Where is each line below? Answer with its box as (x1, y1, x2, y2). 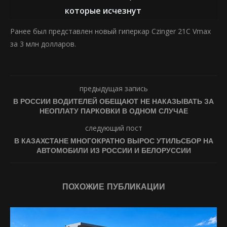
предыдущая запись (79, 84, 148, 93)
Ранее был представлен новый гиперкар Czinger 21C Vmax (10, 26, 211, 36)
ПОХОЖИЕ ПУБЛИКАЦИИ (62, 181, 165, 192)
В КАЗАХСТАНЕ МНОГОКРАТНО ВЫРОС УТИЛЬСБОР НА (14, 136, 213, 145)
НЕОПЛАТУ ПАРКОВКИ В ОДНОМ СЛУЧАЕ (39, 106, 188, 115)
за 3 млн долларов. (10, 39, 76, 49)
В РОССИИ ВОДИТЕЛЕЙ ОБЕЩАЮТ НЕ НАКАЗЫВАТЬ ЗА (13, 97, 214, 105)
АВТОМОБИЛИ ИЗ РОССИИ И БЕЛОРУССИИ (36, 146, 191, 155)
